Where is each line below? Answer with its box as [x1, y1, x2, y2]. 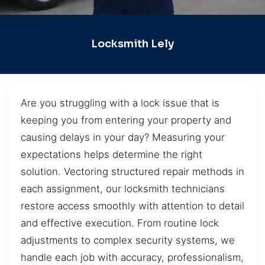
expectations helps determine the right [21, 148, 202, 160]
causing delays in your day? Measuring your [21, 131, 225, 143]
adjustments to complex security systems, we [21, 234, 235, 246]
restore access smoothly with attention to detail [21, 199, 244, 212]
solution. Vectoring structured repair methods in [21, 165, 244, 177]
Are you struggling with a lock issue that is [21, 96, 219, 109]
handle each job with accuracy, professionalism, [21, 251, 244, 263]
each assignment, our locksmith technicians [21, 182, 225, 195]
